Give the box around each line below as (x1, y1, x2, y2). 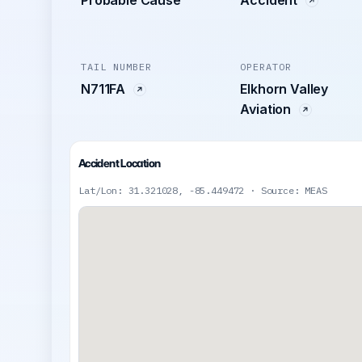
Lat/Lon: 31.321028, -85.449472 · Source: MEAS (78, 183, 327, 196)
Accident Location (78, 156, 161, 170)
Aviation (240, 100, 294, 117)
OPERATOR (240, 60, 293, 73)
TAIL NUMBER (81, 60, 152, 73)
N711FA (81, 80, 128, 97)
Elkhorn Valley (240, 80, 329, 97)
